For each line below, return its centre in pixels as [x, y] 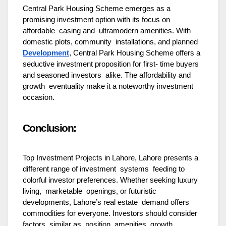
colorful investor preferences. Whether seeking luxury [110, 180]
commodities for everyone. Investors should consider [110, 213]
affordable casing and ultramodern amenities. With [107, 31]
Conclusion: [49, 128]
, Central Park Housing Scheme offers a [135, 53]
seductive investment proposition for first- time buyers [111, 64]
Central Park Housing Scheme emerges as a [97, 8]
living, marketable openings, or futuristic [90, 191]
